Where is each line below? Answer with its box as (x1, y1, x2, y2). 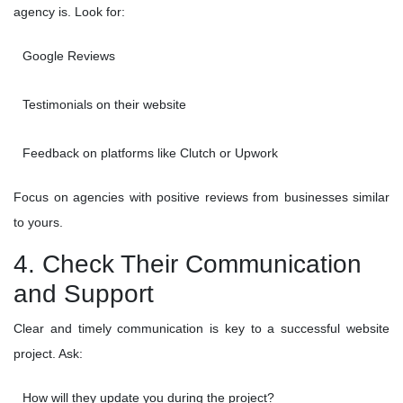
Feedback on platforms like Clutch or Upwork (22, 146, 278, 161)
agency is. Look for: (13, 4, 125, 20)
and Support (13, 280, 154, 309)
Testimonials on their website (22, 97, 186, 112)
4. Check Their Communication (13, 250, 362, 279)
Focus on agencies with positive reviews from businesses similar (13, 190, 390, 205)
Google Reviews (22, 49, 115, 64)
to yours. (13, 215, 63, 230)
